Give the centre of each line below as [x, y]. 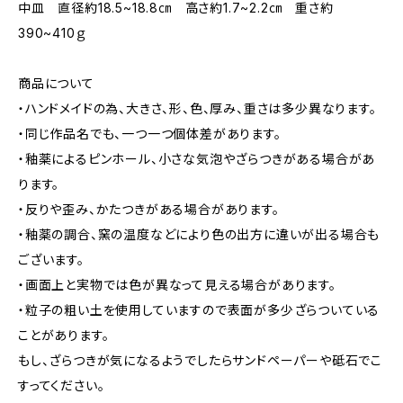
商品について [56, 83]
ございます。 [51, 260]
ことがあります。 [64, 335]
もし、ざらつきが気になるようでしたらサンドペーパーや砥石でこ [200, 360]
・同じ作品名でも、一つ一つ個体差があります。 [150, 134]
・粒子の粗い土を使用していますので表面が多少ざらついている [199, 310]
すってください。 [62, 385]
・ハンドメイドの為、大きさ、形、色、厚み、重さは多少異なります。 [197, 108]
